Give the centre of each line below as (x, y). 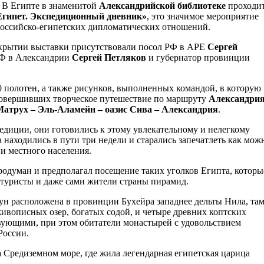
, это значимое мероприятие (203, 16)
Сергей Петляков (109, 57)
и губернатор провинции (198, 57)
